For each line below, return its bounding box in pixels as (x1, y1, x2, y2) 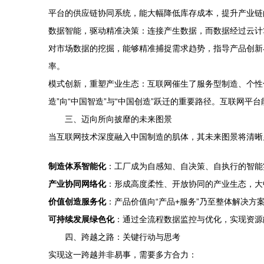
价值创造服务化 (48, 197, 106, 206)
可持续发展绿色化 (48, 214, 114, 224)
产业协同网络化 (48, 179, 106, 189)
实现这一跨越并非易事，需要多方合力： (48, 250, 197, 259)
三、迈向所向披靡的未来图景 (65, 114, 172, 124)
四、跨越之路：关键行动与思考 (65, 232, 180, 242)
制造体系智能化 (48, 161, 106, 171)
